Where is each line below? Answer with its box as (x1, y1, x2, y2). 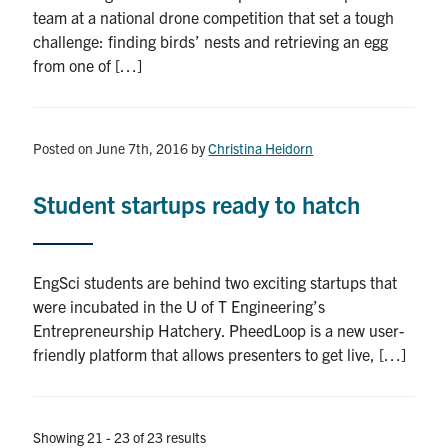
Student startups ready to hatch (33, 188, 361, 219)
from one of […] (33, 54, 143, 75)
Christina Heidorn (208, 138, 314, 157)
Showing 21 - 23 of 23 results (33, 427, 207, 446)
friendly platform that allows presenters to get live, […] (33, 343, 407, 364)
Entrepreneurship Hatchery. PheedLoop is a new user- (33, 319, 405, 340)
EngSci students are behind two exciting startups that (33, 271, 398, 292)
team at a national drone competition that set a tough (33, 6, 395, 27)
